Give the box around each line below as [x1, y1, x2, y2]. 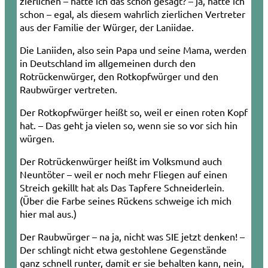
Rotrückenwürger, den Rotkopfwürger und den [20, 69, 218, 82]
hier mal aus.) [20, 207, 77, 220]
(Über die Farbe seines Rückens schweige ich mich [20, 194, 232, 206]
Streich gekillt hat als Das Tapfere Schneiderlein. [20, 181, 224, 193]
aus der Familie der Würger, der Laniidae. [20, 20, 194, 33]
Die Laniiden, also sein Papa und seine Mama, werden [20, 43, 246, 56]
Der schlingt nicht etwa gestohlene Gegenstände [20, 243, 227, 255]
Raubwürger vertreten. [20, 83, 117, 95]
